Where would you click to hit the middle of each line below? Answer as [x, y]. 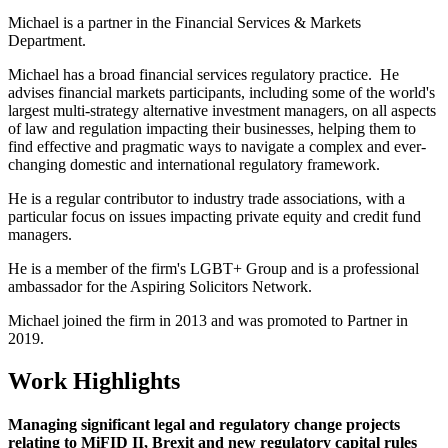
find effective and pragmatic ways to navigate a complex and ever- [217, 146]
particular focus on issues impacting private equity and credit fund [214, 216]
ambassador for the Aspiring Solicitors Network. [160, 286]
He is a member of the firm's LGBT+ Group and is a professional [213, 268]
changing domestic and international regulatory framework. [196, 164]
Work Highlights [94, 380]
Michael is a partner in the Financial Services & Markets [184, 22]
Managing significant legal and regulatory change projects [204, 424]
